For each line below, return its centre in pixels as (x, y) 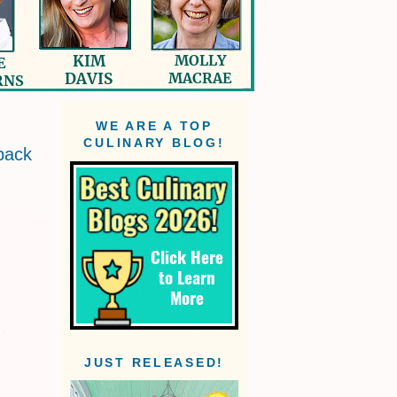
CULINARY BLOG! (154, 144)
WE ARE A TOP (154, 127)
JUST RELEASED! (154, 363)
